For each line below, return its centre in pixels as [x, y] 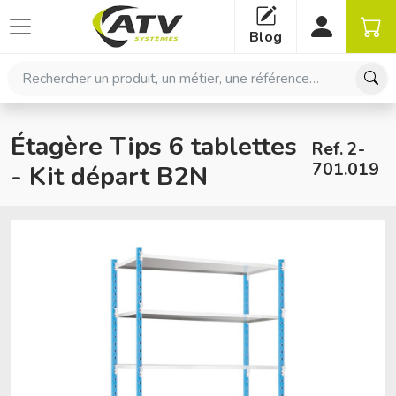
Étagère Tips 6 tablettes [154, 146]
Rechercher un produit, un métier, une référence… [155, 71]
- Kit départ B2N [109, 176]
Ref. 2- [338, 149]
